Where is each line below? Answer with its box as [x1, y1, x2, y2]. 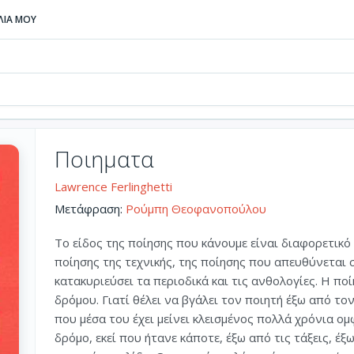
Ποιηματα [55, 144, 154, 174]
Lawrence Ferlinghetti [55, 179, 172, 194]
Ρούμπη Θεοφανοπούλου [126, 201, 266, 217]
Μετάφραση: [55, 201, 126, 217]
